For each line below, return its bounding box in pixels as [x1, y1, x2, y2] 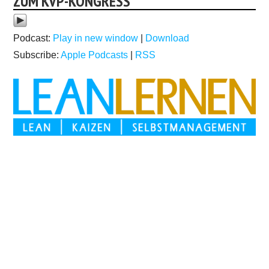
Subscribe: [13, 50, 61, 60]
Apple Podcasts [61, 50, 128, 60]
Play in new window [53, 33, 139, 43]
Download [145, 33, 190, 43]
